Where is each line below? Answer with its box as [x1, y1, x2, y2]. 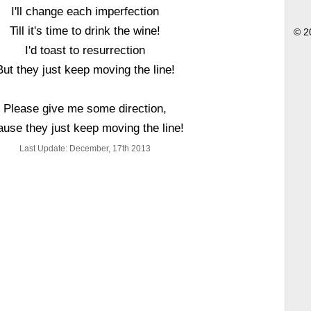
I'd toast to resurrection [25, 44, 146, 56]
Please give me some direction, [3, 102, 167, 115]
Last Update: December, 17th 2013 [19, 144, 151, 153]
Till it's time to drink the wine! [10, 24, 161, 37]
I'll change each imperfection [11, 5, 160, 17]
